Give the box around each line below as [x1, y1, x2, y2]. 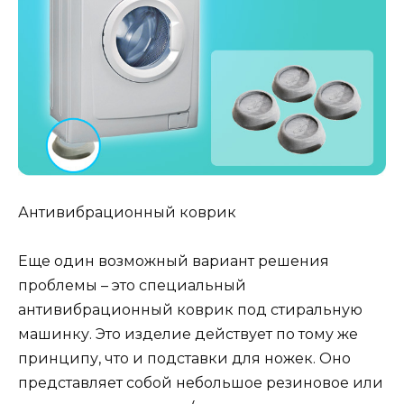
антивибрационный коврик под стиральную [18, 301, 363, 319]
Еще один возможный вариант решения [18, 252, 329, 271]
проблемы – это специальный [18, 277, 246, 295]
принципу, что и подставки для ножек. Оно [18, 350, 351, 368]
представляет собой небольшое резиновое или [18, 374, 383, 392]
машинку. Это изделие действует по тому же [18, 326, 358, 344]
